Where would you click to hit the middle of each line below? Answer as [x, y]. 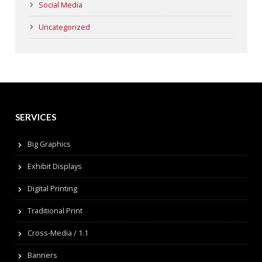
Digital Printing [52, 188]
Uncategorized [64, 27]
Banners [42, 255]
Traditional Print [55, 211]
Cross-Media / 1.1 [58, 233]
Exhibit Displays [54, 166]
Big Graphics [49, 144]
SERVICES [35, 117]
